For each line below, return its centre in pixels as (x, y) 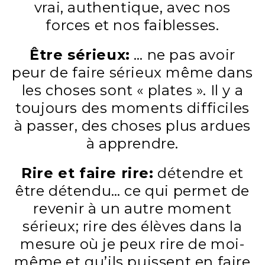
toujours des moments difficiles (132, 108)
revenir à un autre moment (132, 208)
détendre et (198, 173)
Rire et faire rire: (88, 173)
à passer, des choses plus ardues (132, 125)
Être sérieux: (80, 54)
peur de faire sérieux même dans (132, 72)
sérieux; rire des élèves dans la (132, 226)
